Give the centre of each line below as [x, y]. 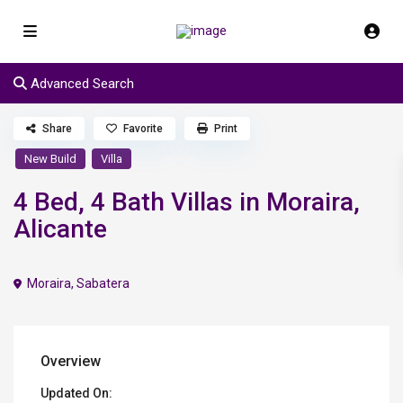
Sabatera [103, 284]
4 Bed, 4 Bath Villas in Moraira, [187, 202]
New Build [51, 159]
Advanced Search [81, 84]
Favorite [143, 129]
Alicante [61, 229]
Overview [71, 362]
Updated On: [77, 394]
